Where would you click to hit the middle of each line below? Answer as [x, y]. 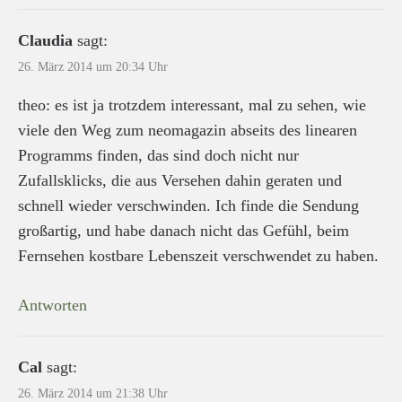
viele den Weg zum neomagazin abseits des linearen [188, 130]
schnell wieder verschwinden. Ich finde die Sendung [188, 205]
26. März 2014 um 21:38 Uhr [93, 393]
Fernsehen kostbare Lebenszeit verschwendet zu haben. [198, 255]
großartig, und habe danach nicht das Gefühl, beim [184, 230]
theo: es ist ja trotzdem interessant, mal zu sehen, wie [192, 105]
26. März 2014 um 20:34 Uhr [93, 66]
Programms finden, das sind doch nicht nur [158, 155]
